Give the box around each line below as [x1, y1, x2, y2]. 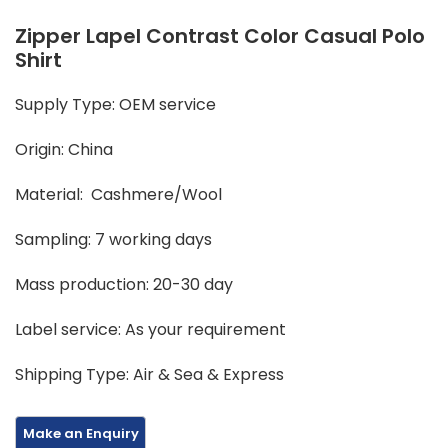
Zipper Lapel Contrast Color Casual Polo [15, 22, 425, 51]
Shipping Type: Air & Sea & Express [15, 363, 284, 387]
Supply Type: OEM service [15, 93, 216, 117]
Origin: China [15, 138, 113, 162]
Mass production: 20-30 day [15, 273, 233, 297]
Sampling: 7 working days [15, 228, 212, 252]
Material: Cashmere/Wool [15, 183, 222, 207]
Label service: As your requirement [15, 318, 286, 342]
